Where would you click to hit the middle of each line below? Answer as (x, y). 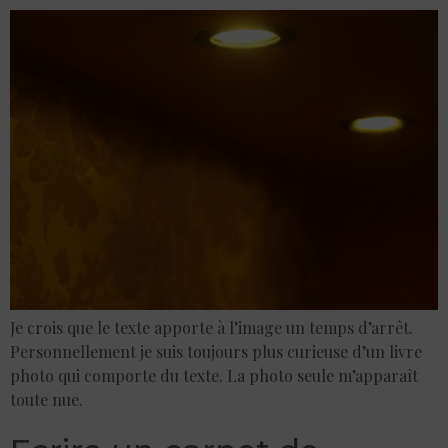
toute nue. (46, 399)
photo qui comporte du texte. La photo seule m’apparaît (214, 375)
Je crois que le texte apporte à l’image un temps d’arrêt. (211, 327)
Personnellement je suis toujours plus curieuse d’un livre (216, 351)
